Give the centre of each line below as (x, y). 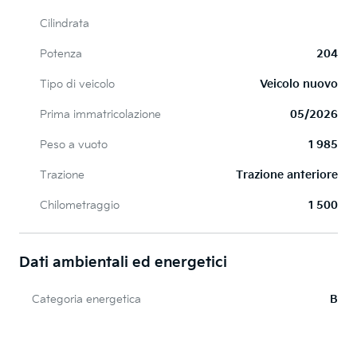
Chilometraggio (80, 206)
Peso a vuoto (74, 145)
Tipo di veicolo (77, 84)
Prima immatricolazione (100, 115)
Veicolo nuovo (299, 84)
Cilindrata (65, 24)
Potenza (61, 54)
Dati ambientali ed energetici (123, 263)
